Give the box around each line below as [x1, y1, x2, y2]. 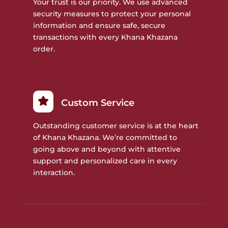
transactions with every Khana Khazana [33, 33, 178, 42]
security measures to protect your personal [33, 9, 191, 19]
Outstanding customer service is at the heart [33, 121, 198, 131]
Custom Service [61, 97, 134, 109]
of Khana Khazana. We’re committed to [33, 133, 177, 142]
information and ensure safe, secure [33, 21, 165, 31]
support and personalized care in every [33, 156, 177, 166]
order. [33, 44, 55, 54]
